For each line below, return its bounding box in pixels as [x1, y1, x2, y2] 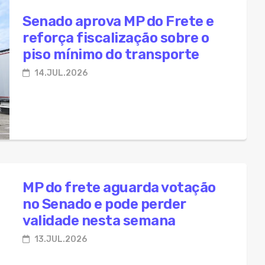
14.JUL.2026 [33, 67, 88, 78]
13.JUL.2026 [33, 234, 87, 244]
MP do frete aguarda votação [22, 179, 216, 196]
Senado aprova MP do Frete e [22, 12, 214, 30]
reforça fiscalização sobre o [22, 29, 209, 46]
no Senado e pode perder [22, 195, 186, 212]
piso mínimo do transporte [22, 46, 199, 63]
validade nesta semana [22, 212, 176, 229]
